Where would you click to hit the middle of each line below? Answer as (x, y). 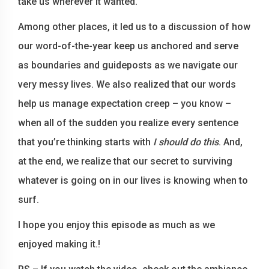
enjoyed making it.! (59, 244)
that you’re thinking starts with (86, 142)
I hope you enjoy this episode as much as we (116, 225)
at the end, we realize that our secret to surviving (125, 161)
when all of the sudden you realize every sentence (128, 122)
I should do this (186, 142)
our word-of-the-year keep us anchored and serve (128, 46)
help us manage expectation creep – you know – (125, 103)
